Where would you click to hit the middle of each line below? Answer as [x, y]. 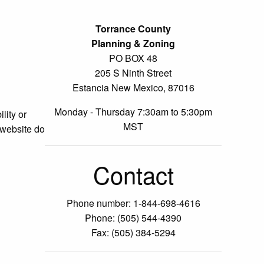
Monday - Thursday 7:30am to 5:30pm [133, 111]
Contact [133, 174]
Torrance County [133, 28]
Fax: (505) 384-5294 [133, 232]
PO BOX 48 [133, 58]
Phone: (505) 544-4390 [133, 217]
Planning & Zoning [133, 43]
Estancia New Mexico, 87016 [133, 87]
